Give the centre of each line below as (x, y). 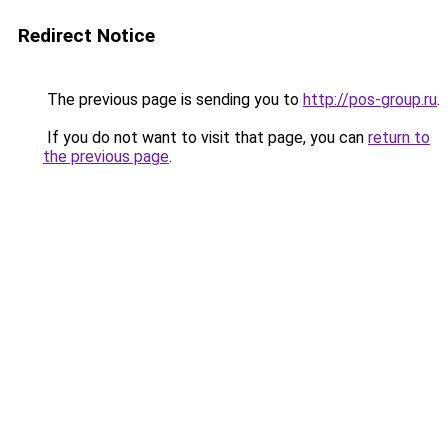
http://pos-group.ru (370, 99)
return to (399, 137)
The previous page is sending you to (173, 99)
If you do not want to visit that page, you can (205, 137)
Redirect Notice (86, 35)
